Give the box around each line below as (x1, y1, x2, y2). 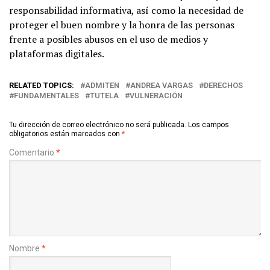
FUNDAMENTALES (14, 91, 79, 101)
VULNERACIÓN (130, 91, 183, 101)
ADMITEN (85, 81, 119, 90)
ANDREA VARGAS (130, 81, 193, 90)
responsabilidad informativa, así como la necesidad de (9, 4, 243, 17)
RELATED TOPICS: (9, 81, 74, 90)
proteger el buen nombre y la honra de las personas (9, 18, 234, 32)
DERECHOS (204, 81, 243, 90)
